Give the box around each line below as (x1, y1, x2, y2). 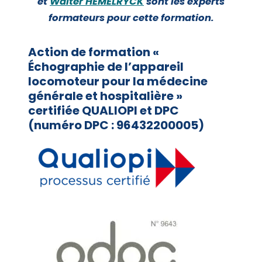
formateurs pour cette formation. (48, 11, 214, 25)
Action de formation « (28, 43, 159, 60)
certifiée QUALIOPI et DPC (28, 102, 179, 119)
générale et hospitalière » (28, 87, 182, 104)
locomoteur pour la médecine (28, 73, 208, 89)
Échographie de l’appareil (28, 58, 184, 75)
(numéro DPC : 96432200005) (28, 116, 204, 133)
